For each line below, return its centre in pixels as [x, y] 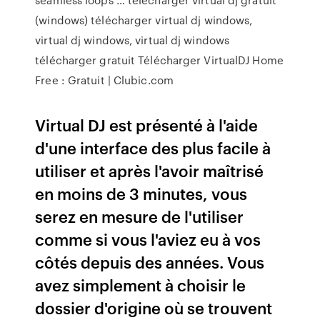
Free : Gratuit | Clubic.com [104, 80]
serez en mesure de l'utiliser [140, 216]
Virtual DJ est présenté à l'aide [147, 125]
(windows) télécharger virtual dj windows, [144, 20]
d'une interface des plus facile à [153, 147]
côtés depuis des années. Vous [150, 262]
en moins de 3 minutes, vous [141, 193]
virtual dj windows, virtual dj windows [132, 40]
